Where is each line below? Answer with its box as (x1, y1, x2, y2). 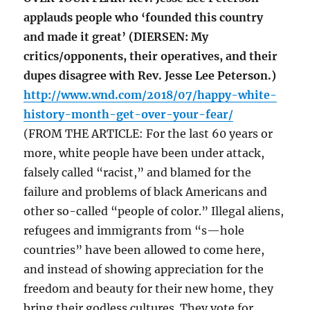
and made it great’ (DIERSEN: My (24, 30, 209, 44)
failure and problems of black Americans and (24, 185, 268, 199)
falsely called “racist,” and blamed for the (24, 165, 252, 180)
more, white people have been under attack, (24, 146, 265, 161)
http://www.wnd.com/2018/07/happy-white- (24, 88, 277, 102)
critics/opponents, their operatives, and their (24, 49, 278, 64)
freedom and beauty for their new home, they (24, 282, 274, 296)
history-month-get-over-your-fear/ (24, 107, 234, 122)
